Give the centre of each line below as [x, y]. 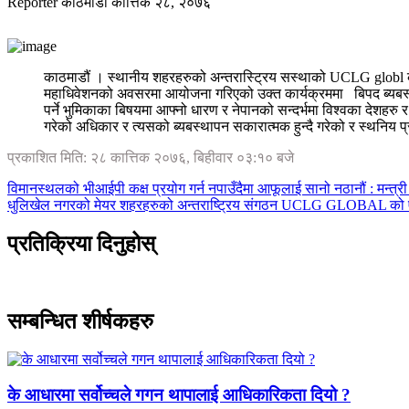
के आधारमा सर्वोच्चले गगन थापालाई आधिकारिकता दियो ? [179, 395]
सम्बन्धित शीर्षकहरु [80, 321]
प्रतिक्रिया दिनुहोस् [81, 243]
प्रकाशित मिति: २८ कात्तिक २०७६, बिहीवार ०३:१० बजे [151, 157]
